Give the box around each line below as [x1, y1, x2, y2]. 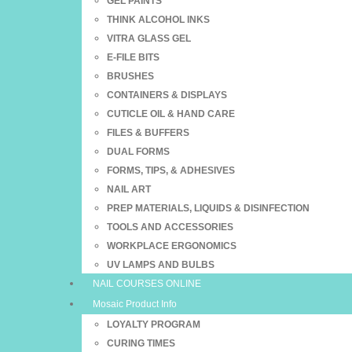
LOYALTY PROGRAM [107, 319, 200, 330]
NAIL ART [107, 184, 151, 195]
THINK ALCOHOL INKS [107, 14, 210, 25]
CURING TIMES [107, 338, 175, 349]
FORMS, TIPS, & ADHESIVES [107, 165, 235, 176]
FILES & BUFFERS [107, 127, 189, 138]
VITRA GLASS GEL [107, 33, 191, 44]
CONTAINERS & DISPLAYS [107, 90, 227, 101]
